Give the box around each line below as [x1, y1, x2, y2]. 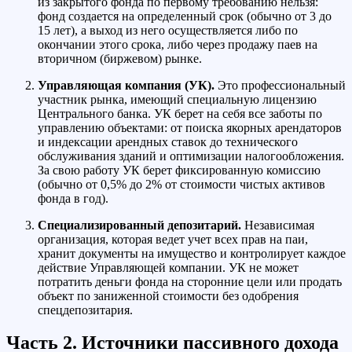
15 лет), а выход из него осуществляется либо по [38, 23, 298, 37]
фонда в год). [38, 191, 108, 205]
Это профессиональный [214, 78, 346, 92]
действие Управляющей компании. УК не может [38, 260, 299, 274]
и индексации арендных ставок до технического [38, 134, 298, 148]
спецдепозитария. [38, 302, 133, 317]
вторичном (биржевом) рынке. [38, 51, 202, 65]
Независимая [241, 218, 314, 232]
